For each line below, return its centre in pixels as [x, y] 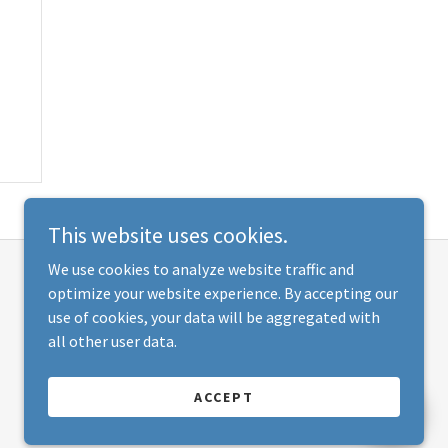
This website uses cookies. [168, 235]
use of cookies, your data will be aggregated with [214, 317]
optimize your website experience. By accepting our [223, 293]
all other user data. [112, 341]
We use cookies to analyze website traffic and [201, 269]
